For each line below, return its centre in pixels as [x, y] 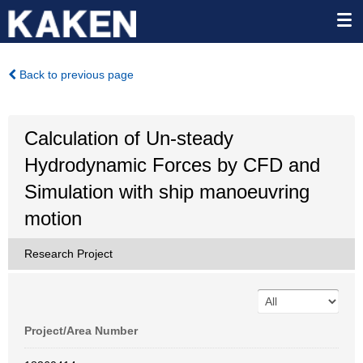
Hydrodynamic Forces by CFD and [172, 165]
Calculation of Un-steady [129, 138]
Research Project [68, 254]
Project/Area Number [81, 331]
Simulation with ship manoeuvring [167, 192]
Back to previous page [75, 75]
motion [53, 218]
